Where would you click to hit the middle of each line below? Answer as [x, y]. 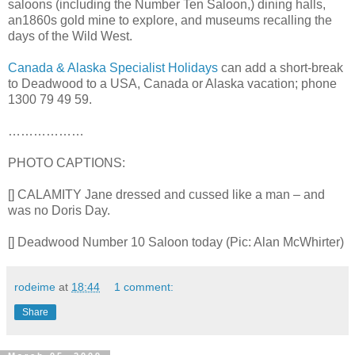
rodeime [35, 286]
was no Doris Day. [59, 210]
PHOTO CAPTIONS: [67, 162]
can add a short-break [281, 67]
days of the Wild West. [70, 36]
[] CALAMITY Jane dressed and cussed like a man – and [166, 194]
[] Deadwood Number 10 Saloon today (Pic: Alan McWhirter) [176, 242]
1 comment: [144, 286]
